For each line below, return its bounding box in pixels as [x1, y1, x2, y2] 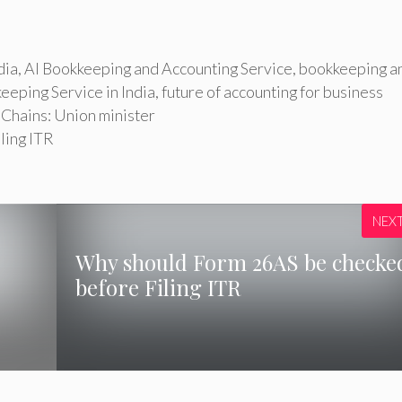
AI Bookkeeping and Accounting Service [23, 57, 293, 78]
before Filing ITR [74, 272, 241, 301]
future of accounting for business [162, 81, 383, 101]
